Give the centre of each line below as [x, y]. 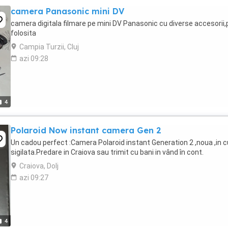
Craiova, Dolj [39, 166]
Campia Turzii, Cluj [49, 47]
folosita [23, 33]
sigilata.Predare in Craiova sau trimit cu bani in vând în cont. [107, 152]
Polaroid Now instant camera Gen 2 [86, 130]
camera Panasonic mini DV [67, 11]
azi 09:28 [34, 59]
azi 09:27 [34, 178]
